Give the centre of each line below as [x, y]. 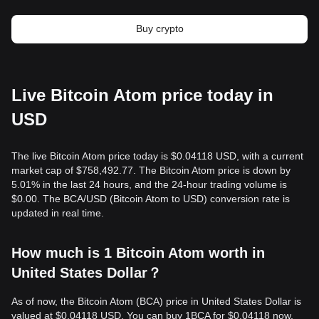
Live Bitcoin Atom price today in [142, 95]
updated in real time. [58, 213]
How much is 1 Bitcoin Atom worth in [138, 253]
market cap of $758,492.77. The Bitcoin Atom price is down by [151, 170]
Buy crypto [159, 28]
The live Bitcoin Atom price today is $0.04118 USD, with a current [157, 156]
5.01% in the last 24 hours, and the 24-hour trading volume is [149, 184]
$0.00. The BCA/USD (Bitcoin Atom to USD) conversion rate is [151, 199]
